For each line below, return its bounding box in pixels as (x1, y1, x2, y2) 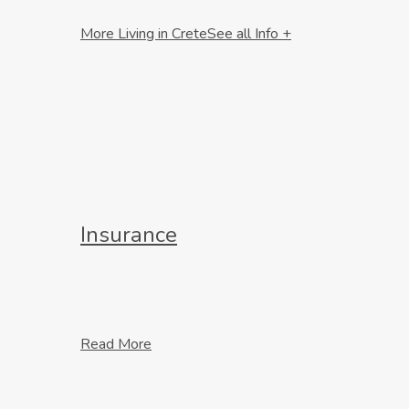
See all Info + (207, 24, 291, 44)
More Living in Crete (80, 24, 207, 44)
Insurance (80, 219, 177, 249)
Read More (80, 333, 152, 354)
